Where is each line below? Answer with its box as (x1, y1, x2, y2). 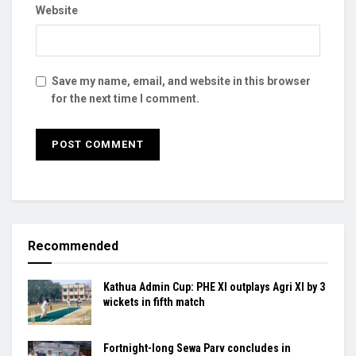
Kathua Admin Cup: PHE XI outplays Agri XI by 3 (103, 280, 325, 293)
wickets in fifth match (103, 295, 205, 308)
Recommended (28, 238, 118, 253)
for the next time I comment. (52, 91, 199, 105)
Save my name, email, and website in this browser (52, 74, 311, 87)
